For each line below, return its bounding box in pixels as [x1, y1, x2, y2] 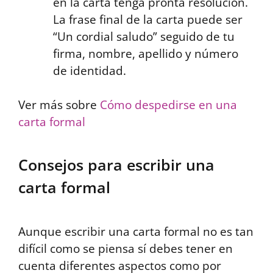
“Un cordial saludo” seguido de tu [53, 28, 235, 44]
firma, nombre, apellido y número [53, 45, 238, 62]
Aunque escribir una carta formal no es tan [18, 224, 253, 239]
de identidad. [53, 62, 126, 79]
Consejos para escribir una [18, 154, 214, 175]
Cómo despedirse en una [100, 97, 237, 113]
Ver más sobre [18, 97, 100, 113]
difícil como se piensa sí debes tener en [18, 241, 233, 257]
